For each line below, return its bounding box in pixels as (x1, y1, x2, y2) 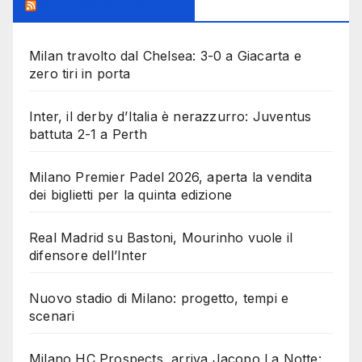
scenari (29, 308, 75, 325)
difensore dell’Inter (29, 247, 147, 264)
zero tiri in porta (29, 65, 131, 82)
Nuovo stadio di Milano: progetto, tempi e (29, 290, 289, 307)
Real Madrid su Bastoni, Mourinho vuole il (29, 229, 293, 246)
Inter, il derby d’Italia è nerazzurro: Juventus (29, 108, 312, 125)
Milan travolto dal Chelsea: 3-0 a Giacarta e (29, 48, 301, 65)
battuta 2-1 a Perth (29, 126, 147, 143)
